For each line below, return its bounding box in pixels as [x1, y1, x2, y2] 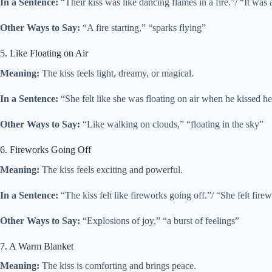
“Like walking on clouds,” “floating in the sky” [80, 118, 263, 129]
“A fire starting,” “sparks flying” [80, 22, 206, 33]
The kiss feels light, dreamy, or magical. [39, 67, 194, 78]
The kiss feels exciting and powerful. [39, 164, 183, 175]
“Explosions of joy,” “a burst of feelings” [80, 215, 239, 226]
